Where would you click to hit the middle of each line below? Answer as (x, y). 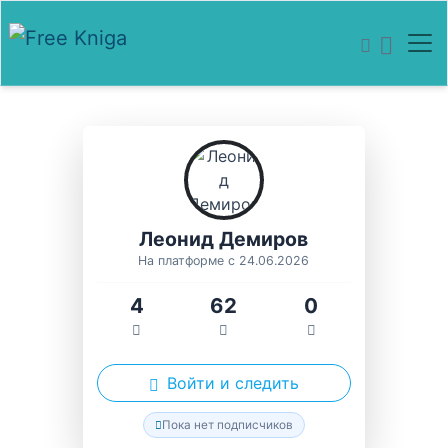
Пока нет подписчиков (227, 424)
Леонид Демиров (224, 239)
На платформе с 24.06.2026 (224, 261)
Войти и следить (233, 382)
